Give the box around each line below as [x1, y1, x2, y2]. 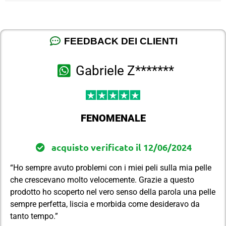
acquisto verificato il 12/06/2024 [51, 141, 192, 153]
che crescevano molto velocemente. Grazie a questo [10, 175, 194, 185]
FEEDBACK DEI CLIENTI [64, 35, 178, 46]
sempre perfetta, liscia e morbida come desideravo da [10, 199, 200, 209]
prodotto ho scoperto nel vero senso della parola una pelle [10, 187, 215, 197]
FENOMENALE [80, 111, 146, 124]
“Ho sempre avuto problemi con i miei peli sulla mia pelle [10, 163, 211, 173]
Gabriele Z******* [76, 63, 175, 79]
